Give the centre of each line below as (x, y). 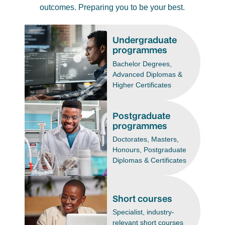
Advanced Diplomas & (147, 74)
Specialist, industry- (143, 212)
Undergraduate (144, 40)
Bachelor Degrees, (142, 64)
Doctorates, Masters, (145, 139)
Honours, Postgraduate (149, 150)
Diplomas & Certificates (149, 160)
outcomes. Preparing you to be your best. (113, 7)
